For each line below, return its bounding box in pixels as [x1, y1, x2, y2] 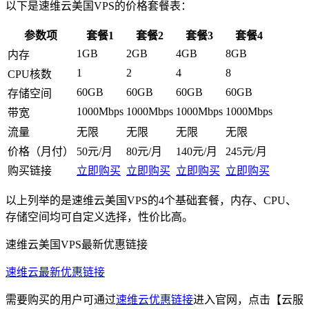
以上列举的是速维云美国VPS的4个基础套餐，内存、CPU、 [6, 194, 297, 206]
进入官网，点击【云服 [193, 293, 303, 306]
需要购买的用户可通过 [6, 293, 116, 306]
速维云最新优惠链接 [6, 266, 105, 278]
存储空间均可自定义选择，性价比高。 [6, 210, 193, 223]
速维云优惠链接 [116, 293, 193, 306]
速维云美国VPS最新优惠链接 [6, 238, 148, 250]
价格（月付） [8, 145, 74, 157]
